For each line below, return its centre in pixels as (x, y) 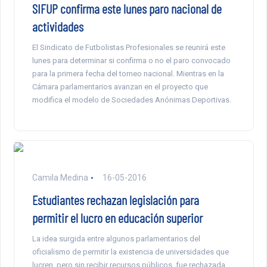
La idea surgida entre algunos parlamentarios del (116, 239)
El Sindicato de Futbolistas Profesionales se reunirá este (128, 48)
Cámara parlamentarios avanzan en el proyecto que (120, 87)
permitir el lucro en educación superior (117, 218)
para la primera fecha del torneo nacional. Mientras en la (128, 74)
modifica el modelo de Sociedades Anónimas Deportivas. (131, 100)
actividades (58, 27)
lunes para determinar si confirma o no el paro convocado (131, 61)
